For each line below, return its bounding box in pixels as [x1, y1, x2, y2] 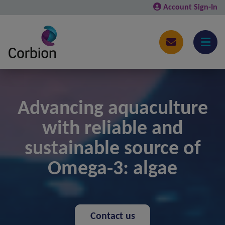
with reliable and [42, 119, 183, 139]
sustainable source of [24, 139, 201, 159]
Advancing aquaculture [17, 99, 208, 119]
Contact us [90, 211, 135, 221]
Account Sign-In [163, 3, 217, 12]
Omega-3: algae [48, 159, 177, 179]
